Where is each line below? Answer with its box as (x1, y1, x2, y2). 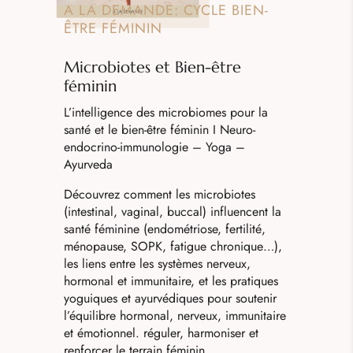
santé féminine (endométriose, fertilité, (63, 220, 266, 239)
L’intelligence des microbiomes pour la (63, 103, 268, 122)
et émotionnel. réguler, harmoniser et (63, 324, 258, 343)
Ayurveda (63, 155, 113, 174)
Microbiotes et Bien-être (63, 58, 241, 78)
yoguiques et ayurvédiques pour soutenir (63, 289, 277, 308)
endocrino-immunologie (63, 138, 188, 157)
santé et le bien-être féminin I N (63, 121, 229, 139)
